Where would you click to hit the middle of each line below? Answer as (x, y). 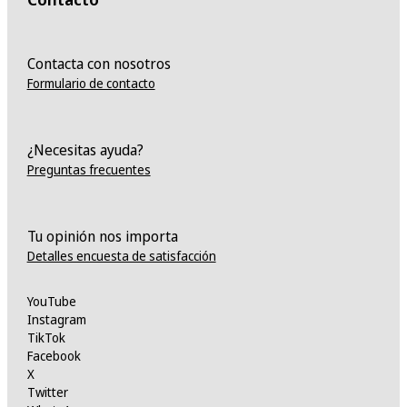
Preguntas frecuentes (89, 170)
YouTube (51, 302)
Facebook (54, 356)
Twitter (47, 392)
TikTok (46, 338)
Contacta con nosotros (99, 64)
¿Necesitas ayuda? (85, 150)
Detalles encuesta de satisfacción (121, 256)
